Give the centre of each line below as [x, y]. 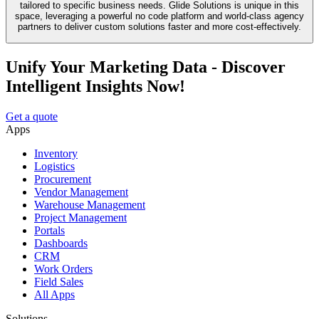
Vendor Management [81, 192]
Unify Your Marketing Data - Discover [146, 67]
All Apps [54, 295]
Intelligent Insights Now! [95, 87]
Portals [49, 231]
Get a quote [32, 117]
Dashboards [61, 244]
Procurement [63, 179]
